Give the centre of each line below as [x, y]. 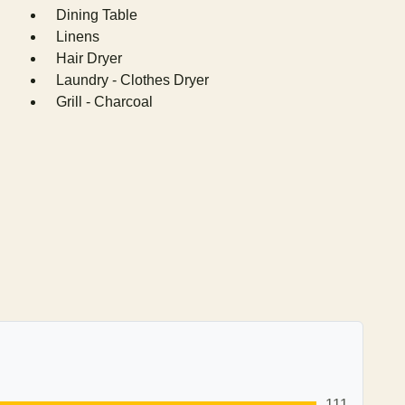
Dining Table [97, 15]
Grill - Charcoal [104, 102]
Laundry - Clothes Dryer [132, 80]
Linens [78, 37]
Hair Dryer [89, 58]
